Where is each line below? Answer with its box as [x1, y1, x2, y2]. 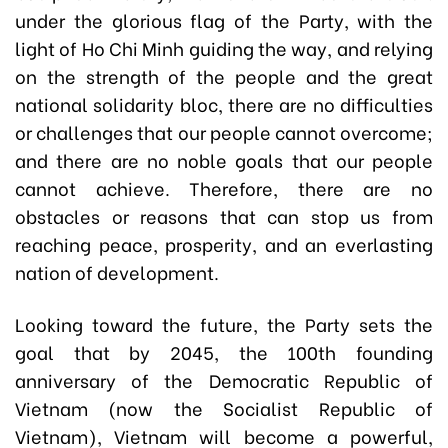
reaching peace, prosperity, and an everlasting [15, 230, 433, 258]
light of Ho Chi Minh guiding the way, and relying [15, 34, 433, 62]
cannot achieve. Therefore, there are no [15, 174, 433, 202]
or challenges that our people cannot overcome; [15, 118, 433, 146]
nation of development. [15, 258, 219, 286]
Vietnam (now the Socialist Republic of [15, 394, 433, 422]
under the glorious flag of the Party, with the [15, 6, 433, 34]
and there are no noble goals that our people [15, 146, 433, 174]
